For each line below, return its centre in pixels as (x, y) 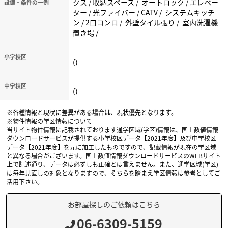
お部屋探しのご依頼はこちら (114, 204)
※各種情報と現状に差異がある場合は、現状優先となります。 (92, 112)
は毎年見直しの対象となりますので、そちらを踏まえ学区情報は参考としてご (114, 173)
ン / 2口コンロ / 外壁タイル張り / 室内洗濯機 (145, 22)
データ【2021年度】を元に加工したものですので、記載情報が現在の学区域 (112, 147)
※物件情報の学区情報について (50, 121)
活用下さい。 (25, 181)
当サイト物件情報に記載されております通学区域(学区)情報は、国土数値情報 (113, 130)
